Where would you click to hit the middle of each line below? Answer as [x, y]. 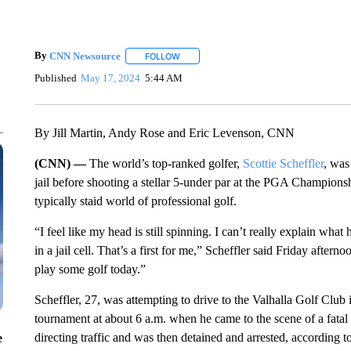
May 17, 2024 [111, 78]
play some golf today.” [90, 269]
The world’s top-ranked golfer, [166, 163]
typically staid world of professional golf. [135, 201]
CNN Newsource [85, 56]
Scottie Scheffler [283, 163]
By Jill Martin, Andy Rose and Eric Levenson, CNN [164, 133]
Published [55, 78]
